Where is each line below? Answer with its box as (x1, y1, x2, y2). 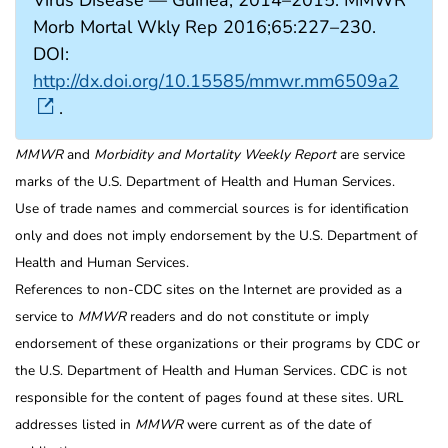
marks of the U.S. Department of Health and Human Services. (15, 171, 395, 191)
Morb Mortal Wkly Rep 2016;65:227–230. (33, 14, 376, 39)
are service (336, 144, 405, 164)
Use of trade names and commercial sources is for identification (15, 198, 409, 218)
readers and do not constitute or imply (126, 306, 369, 326)
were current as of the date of (183, 414, 372, 434)
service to (15, 306, 78, 326)
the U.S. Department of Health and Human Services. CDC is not (15, 360, 407, 380)
